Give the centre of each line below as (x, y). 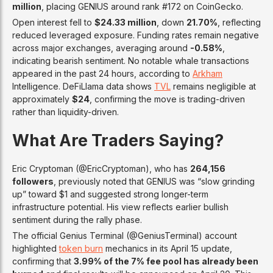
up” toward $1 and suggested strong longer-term (110, 194)
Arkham (207, 73)
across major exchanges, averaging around (101, 48)
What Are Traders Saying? (118, 140)
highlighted (36, 248)
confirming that (43, 261)
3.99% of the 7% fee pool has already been (166, 261)
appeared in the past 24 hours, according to (102, 73)
